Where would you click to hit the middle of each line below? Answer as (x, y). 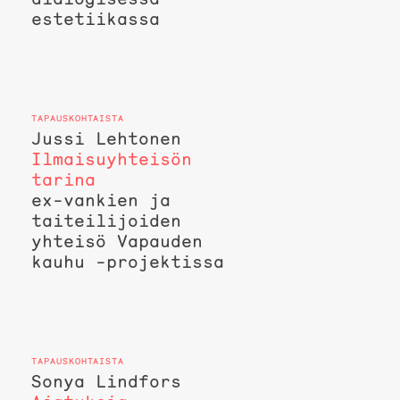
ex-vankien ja (100, 200)
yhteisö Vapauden (117, 242)
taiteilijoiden (106, 221)
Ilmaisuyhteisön (111, 159)
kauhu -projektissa (127, 262)
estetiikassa (95, 19)
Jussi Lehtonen (106, 139)
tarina (63, 180)
